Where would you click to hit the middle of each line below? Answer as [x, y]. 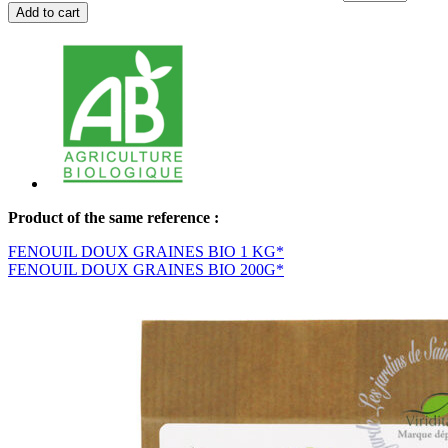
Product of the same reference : [113, 217]
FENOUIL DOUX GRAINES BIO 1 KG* [146, 251]
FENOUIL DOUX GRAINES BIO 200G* [146, 269]
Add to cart [48, 12]
